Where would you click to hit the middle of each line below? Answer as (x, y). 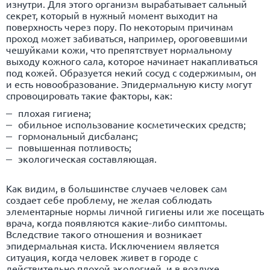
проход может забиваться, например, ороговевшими (127, 38)
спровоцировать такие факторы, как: (89, 95)
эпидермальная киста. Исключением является (113, 245)
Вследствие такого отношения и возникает (104, 234)
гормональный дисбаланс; (78, 135)
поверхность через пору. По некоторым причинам (120, 26)
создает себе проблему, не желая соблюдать (109, 199)
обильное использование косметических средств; (132, 124)
